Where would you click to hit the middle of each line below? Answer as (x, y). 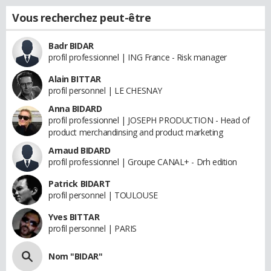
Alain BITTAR (75, 79)
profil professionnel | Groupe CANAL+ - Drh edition (143, 162)
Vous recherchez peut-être (82, 17)
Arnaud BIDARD (80, 150)
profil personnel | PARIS (93, 228)
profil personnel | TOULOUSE (103, 195)
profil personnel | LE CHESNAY (105, 90)
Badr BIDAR (71, 45)
